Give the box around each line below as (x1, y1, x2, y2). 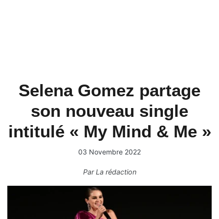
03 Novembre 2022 (78, 148, 141, 156)
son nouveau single (31, 101, 188, 120)
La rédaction (95, 168, 136, 176)
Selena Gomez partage (19, 81, 200, 100)
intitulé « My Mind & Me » (8, 122, 211, 141)
